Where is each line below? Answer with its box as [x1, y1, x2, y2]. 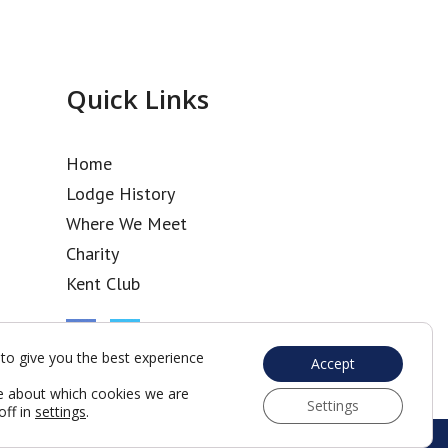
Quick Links [66, 81, 210, 117]
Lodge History [66, 182, 176, 205]
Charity [66, 242, 120, 265]
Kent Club [66, 272, 141, 295]
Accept [311, 354, 356, 373]
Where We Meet [66, 212, 188, 235]
